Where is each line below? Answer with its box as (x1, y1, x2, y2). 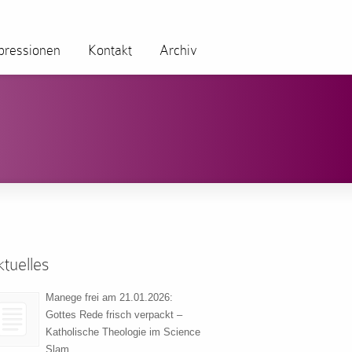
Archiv (159, 42, 197, 58)
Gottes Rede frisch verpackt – (46, 309, 182, 321)
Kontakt (88, 42, 132, 58)
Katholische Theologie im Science (46, 326, 200, 339)
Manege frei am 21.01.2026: (46, 291, 173, 304)
